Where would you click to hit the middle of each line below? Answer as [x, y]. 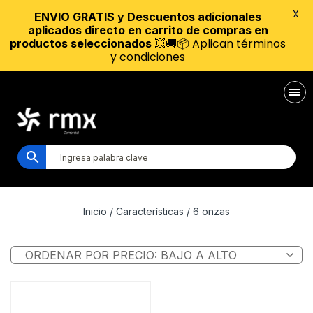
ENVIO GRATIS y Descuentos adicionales [148, 17]
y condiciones [148, 57]
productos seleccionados [81, 43]
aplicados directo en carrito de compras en [148, 30]
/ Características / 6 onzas [168, 211]
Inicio [95, 211]
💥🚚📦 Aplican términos [219, 44]
